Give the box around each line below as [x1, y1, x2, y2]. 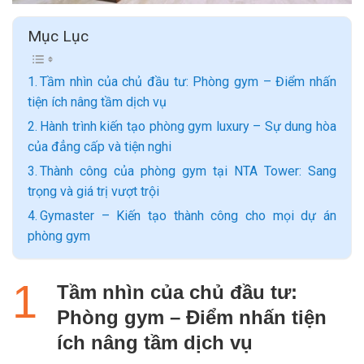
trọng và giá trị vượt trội [28, 184, 159, 200]
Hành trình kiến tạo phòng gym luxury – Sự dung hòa [40, 119, 336, 135]
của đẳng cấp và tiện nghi [28, 139, 171, 155]
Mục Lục [28, 27, 89, 46]
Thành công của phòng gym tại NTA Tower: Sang [40, 163, 336, 180]
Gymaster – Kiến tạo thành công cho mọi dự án [40, 208, 336, 224]
